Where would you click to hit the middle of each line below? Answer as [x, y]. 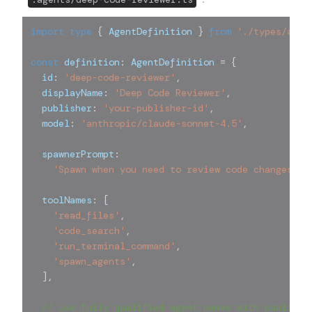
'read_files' [86, 215]
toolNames [61, 200]
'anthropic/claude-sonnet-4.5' [162, 123]
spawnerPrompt [72, 154]
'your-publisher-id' [156, 108]
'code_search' [89, 230]
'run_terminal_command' [114, 245]
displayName [67, 92]
